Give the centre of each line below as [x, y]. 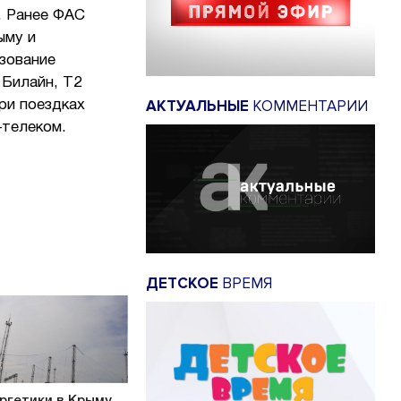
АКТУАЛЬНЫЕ [197, 107]
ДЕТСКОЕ [182, 283]
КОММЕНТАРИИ [308, 107]
